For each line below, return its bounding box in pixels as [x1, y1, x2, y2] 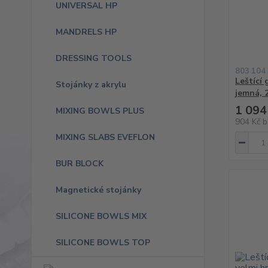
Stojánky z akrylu [56, 79, 126, 90]
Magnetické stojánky [56, 184, 141, 196]
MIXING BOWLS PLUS [56, 105, 144, 117]
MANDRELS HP [56, 26, 117, 38]
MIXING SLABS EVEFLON [56, 132, 155, 143]
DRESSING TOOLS [56, 53, 132, 64]
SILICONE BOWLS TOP [56, 237, 150, 248]
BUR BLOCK [56, 158, 103, 169]
